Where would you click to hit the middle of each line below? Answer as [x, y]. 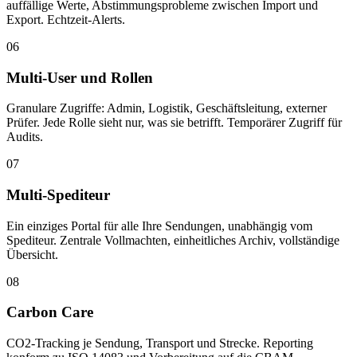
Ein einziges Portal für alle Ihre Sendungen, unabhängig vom [159, 226]
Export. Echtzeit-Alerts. [66, 19]
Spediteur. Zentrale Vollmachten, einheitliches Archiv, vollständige [173, 240]
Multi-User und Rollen [80, 77]
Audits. [25, 137]
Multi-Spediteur [58, 194]
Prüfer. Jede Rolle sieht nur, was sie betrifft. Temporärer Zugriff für [174, 123]
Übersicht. [32, 254]
